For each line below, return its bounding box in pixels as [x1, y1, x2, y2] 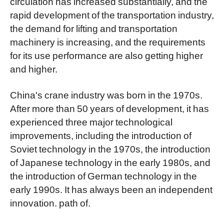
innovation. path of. [9, 196, 90, 208]
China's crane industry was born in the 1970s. [9, 88, 202, 100]
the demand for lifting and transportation [9, 21, 177, 34]
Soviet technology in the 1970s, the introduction [9, 142, 210, 154]
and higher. [9, 62, 57, 74]
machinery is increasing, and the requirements [9, 35, 205, 47]
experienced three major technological [9, 115, 172, 127]
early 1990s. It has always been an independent [9, 182, 212, 195]
